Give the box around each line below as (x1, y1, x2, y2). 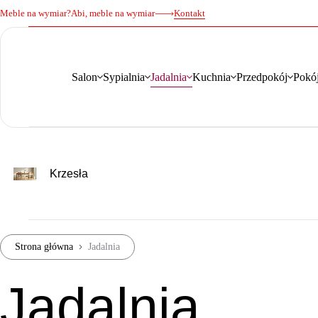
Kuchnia (192, 71, 231, 83)
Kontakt (174, 8, 205, 18)
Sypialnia (103, 71, 145, 83)
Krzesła (50, 168, 88, 180)
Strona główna (15, 241, 73, 252)
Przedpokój (236, 71, 287, 83)
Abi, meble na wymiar (71, 8, 155, 18)
